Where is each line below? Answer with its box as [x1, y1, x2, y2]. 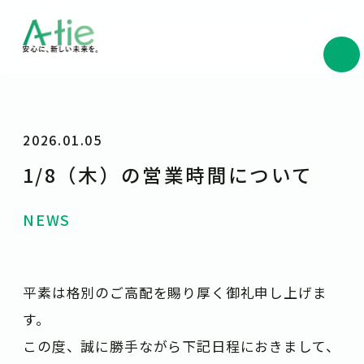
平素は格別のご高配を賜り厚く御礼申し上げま [23, 283, 327, 303]
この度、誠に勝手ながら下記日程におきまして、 [23, 336, 340, 357]
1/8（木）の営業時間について [23, 160, 314, 188]
